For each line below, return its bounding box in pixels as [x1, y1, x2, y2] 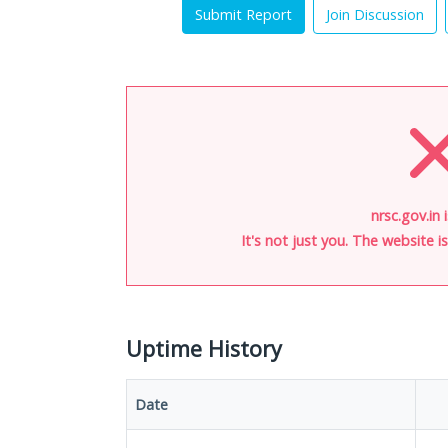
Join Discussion [326, 5, 424, 24]
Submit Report [195, 5, 292, 24]
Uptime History [126, 334, 282, 363]
